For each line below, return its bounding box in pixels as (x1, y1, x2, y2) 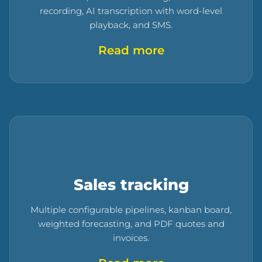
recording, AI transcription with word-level (40, 5, 222, 17)
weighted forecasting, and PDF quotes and (37, 218, 225, 230)
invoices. (113, 232, 149, 244)
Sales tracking (73, 175, 189, 194)
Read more (98, 43, 164, 58)
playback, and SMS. (89, 19, 173, 31)
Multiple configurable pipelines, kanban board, (30, 204, 232, 216)
